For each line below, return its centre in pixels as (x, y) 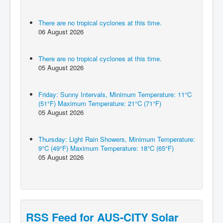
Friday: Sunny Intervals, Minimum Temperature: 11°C (115, 95)
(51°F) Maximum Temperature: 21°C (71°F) (100, 104)
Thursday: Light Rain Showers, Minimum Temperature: (117, 139)
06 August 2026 (61, 32)
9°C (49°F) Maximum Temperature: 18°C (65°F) (106, 148)
